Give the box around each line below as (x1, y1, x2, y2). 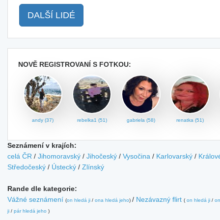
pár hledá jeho (14, 208, 47, 214)
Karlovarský (156, 152, 192, 160)
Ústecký (52, 163, 76, 171)
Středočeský (7, 163, 46, 171)
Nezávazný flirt (136, 195, 182, 203)
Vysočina (123, 152, 150, 160)
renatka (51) (176, 117, 204, 123)
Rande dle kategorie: (7, 185, 77, 192)
